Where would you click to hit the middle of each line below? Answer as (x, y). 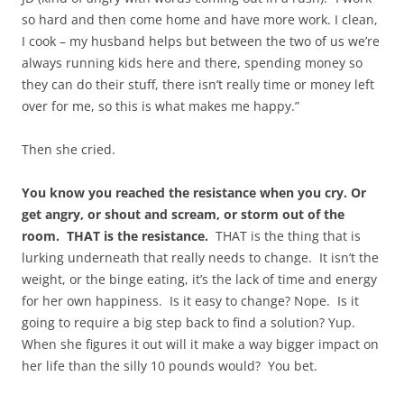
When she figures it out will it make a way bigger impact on (200, 344)
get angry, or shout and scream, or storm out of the (183, 215)
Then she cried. (69, 150)
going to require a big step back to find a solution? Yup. (188, 323)
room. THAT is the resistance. (115, 236)
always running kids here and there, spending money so (192, 63)
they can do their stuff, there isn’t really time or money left (198, 85)
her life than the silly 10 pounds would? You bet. (170, 366)
